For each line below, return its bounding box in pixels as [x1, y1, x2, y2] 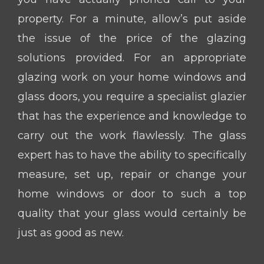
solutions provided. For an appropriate [18, 51, 246, 64]
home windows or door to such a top [18, 187, 246, 200]
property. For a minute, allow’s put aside [18, 12, 246, 25]
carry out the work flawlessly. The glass [18, 128, 246, 142]
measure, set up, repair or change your [18, 167, 246, 181]
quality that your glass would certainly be [18, 206, 246, 220]
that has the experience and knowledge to [18, 109, 246, 123]
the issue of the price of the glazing [18, 31, 246, 45]
